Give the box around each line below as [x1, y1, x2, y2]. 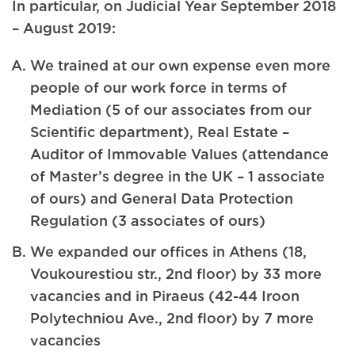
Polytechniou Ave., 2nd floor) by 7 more [30, 309, 315, 326]
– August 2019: [12, 19, 116, 36]
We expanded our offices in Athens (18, [30, 242, 307, 259]
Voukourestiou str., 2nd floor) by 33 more [30, 265, 323, 281]
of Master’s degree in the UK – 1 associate [30, 168, 326, 184]
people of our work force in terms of [30, 79, 288, 95]
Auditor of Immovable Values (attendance [30, 146, 330, 162]
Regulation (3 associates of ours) [30, 212, 266, 228]
